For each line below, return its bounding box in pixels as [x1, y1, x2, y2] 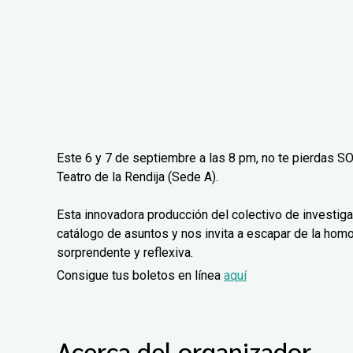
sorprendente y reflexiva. [57, 245, 193, 261]
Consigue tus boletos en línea [57, 268, 224, 284]
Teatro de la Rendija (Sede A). [57, 169, 218, 185]
